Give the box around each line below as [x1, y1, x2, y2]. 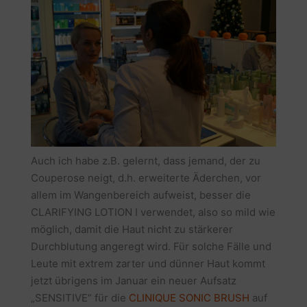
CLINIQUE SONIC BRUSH [128, 291, 249, 304]
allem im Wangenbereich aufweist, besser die [30, 188, 251, 201]
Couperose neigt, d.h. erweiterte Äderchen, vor [30, 171, 261, 184]
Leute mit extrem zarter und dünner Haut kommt [30, 256, 265, 270]
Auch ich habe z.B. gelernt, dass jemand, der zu [30, 153, 260, 167]
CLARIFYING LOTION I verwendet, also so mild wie [30, 205, 275, 219]
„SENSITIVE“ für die [30, 291, 129, 304]
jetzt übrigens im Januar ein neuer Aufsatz [30, 273, 236, 287]
